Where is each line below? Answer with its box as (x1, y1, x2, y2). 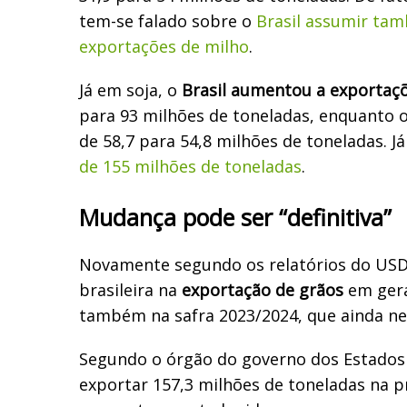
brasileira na (79, 278, 182, 301)
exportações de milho (79, 35, 249, 57)
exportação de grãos (182, 278, 343, 301)
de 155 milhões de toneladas (79, 154, 302, 177)
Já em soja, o (79, 78, 182, 101)
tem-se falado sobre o (79, 9, 256, 32)
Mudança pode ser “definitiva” (79, 201, 392, 233)
